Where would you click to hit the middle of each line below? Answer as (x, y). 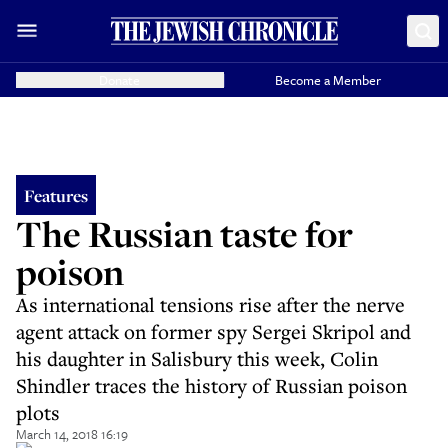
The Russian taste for (184, 233)
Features (56, 195)
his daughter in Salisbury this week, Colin (197, 358)
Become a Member (328, 80)
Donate (120, 80)
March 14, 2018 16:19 (72, 434)
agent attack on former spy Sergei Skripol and (213, 331)
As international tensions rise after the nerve (210, 304)
